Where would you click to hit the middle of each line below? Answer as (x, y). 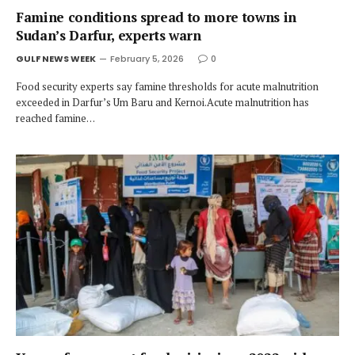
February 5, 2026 (147, 58)
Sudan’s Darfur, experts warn (109, 35)
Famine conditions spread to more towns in (157, 17)
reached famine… (55, 118)
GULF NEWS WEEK (56, 58)
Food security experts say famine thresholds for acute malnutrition (167, 86)
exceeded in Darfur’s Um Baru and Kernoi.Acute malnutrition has (162, 102)
